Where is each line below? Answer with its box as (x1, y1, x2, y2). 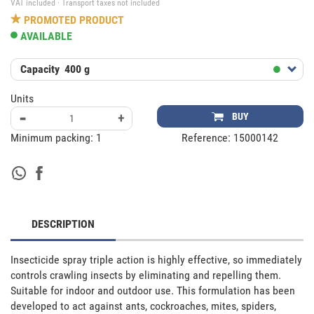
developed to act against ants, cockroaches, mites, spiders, (11, 299, 276, 313)
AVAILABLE (20, 29, 73, 43)
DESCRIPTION (32, 217, 95, 231)
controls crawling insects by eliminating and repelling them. (11, 268, 281, 282)
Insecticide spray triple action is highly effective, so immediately (11, 252, 302, 266)
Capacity (20, 62, 60, 76)
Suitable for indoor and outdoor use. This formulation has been (11, 283, 295, 297)
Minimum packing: (11, 130, 96, 144)
